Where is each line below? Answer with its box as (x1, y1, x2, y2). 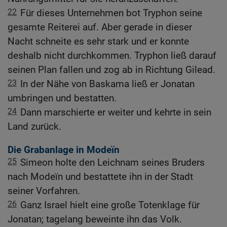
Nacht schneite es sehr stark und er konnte (8, 35, 189, 48)
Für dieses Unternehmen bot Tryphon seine (20, 7, 202, 19)
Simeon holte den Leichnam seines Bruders (20, 156, 205, 168)
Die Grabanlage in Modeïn (8, 143, 120, 156)
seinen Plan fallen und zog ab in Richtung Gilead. (8, 64, 215, 76)
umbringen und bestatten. (8, 92, 117, 104)
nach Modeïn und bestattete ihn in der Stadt (8, 170, 193, 182)
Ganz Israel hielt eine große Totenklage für (20, 199, 200, 211)
